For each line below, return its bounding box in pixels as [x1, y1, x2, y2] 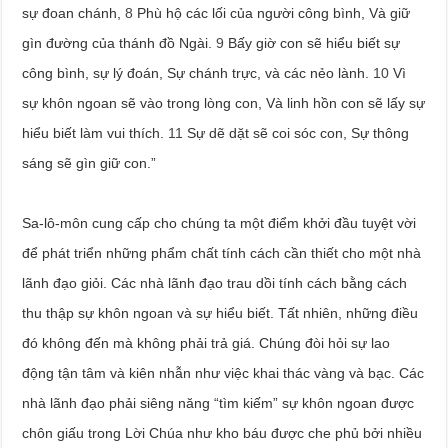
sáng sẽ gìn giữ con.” [22, 154, 157, 171]
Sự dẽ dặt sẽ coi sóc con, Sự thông [183, 124, 410, 141]
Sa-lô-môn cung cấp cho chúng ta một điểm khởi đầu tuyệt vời [22, 214, 417, 231]
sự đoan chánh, [22, 4, 126, 21]
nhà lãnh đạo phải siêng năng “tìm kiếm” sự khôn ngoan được [22, 394, 415, 411]
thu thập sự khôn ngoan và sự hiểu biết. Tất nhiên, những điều [22, 304, 419, 321]
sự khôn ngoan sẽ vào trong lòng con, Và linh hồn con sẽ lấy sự [22, 94, 426, 111]
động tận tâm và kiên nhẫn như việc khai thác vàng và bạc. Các [22, 364, 425, 381]
